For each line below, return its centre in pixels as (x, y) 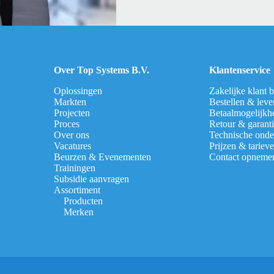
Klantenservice (240, 70)
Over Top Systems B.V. (101, 70)
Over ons (71, 135)
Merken (78, 212)
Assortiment (77, 190)
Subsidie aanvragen (91, 179)
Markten (70, 102)
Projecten (72, 113)
